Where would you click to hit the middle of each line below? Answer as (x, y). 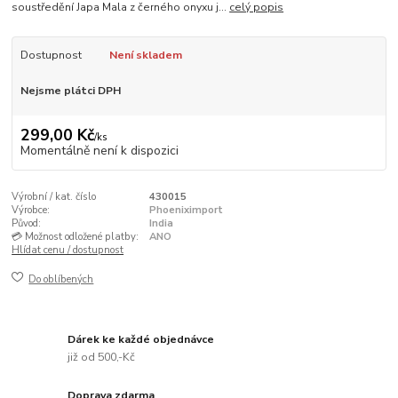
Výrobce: (31, 211)
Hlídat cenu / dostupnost (68, 251)
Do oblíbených (61, 279)
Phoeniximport (186, 211)
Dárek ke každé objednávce (141, 340)
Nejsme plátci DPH (70, 90)
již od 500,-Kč (102, 357)
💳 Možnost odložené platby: (76, 237)
